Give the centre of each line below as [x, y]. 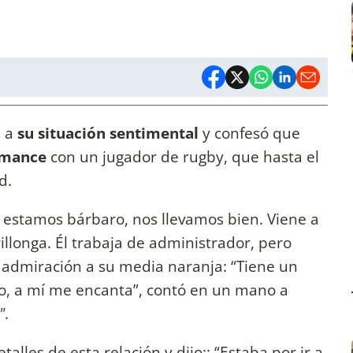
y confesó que [249, 133]
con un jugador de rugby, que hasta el [183, 157]
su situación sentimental [106, 133]
